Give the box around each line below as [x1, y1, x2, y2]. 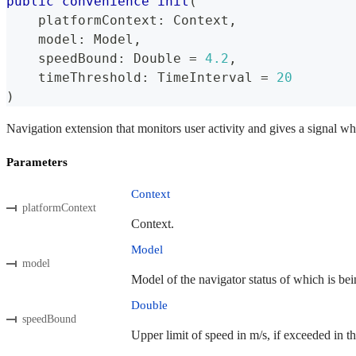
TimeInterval [157, 69, 253, 85]
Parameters [6, 155, 68, 168]
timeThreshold [6, 69, 141, 85]
